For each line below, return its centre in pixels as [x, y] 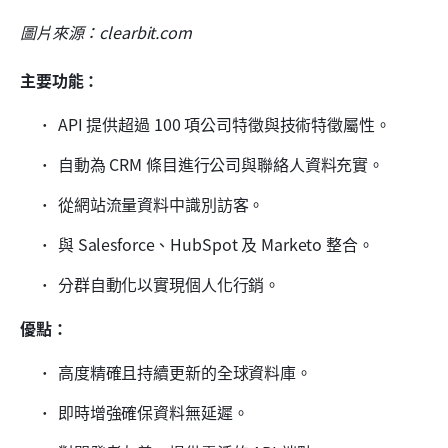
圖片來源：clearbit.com [106, 31]
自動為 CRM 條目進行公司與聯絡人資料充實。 [221, 163]
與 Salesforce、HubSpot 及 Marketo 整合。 [216, 243]
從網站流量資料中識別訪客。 [161, 203]
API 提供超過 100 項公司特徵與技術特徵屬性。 [224, 123]
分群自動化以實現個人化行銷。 [169, 283]
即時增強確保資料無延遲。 [153, 411]
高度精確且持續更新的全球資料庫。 [185, 371]
